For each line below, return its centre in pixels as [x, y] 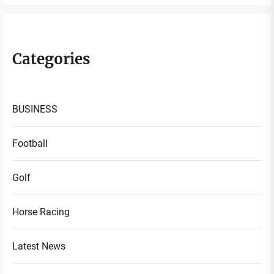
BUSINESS [35, 109]
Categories [51, 59]
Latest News [39, 246]
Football [30, 143]
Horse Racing [41, 212]
